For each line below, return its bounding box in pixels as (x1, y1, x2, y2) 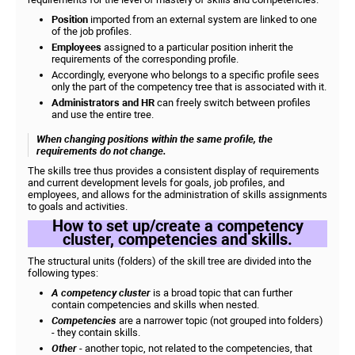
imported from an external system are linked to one (90, 13, 317, 25)
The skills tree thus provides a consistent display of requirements (28, 165, 319, 177)
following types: (28, 267, 98, 279)
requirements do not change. (36, 145, 166, 157)
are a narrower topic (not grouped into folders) (116, 315, 323, 326)
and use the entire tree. (52, 109, 154, 120)
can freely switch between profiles (155, 97, 311, 109)
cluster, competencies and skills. (63, 230, 292, 249)
